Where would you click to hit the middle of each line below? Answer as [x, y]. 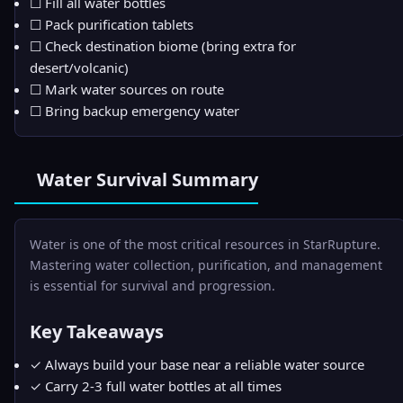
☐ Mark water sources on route [127, 89]
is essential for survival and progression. [152, 286]
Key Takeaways [97, 331]
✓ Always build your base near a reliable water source [197, 364]
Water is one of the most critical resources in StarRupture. [205, 244]
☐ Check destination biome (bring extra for [163, 46]
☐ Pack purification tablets [112, 24]
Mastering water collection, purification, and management [206, 265]
